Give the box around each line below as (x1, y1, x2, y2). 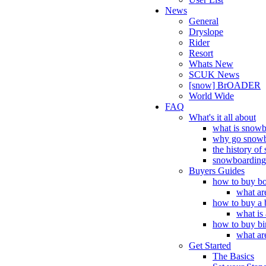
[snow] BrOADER (189, 80, 261, 90)
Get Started (189, 240, 231, 251)
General (189, 16, 218, 26)
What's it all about (189, 112, 256, 122)
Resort (189, 48, 213, 58)
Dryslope (189, 27, 223, 37)
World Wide (189, 91, 234, 101)
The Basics (213, 251, 254, 261)
